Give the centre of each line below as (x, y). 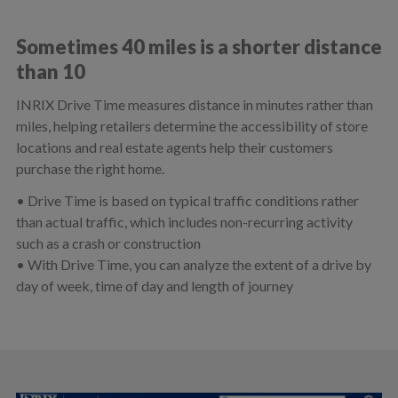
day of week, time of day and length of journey (154, 286)
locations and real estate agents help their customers (174, 147)
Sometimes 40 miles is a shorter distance (199, 47)
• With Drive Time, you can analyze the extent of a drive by (193, 264)
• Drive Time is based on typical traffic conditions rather (187, 200)
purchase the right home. (90, 168)
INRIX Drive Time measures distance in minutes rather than (194, 104)
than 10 (50, 72)
